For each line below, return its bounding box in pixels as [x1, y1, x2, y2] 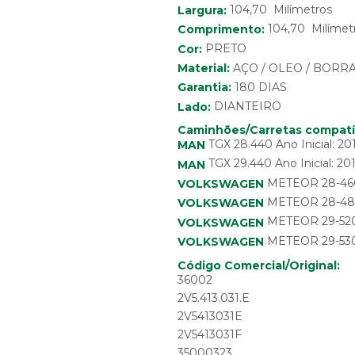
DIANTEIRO [213, 99, 281, 114]
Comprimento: [177, 22, 265, 37]
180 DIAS [234, 80, 287, 95]
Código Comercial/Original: [177, 258, 340, 273]
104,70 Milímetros [226, 2, 332, 17]
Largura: [177, 2, 227, 17]
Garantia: [177, 80, 231, 95]
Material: [177, 60, 230, 75]
